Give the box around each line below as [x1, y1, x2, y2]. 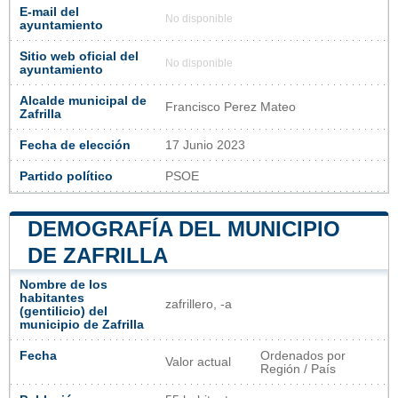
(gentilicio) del [20, 304, 107, 318]
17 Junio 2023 [165, 138, 245, 152]
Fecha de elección [20, 138, 131, 152]
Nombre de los [20, 277, 107, 291]
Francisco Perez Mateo [165, 99, 296, 114]
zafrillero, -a [165, 297, 232, 311]
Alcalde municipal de [20, 93, 147, 107]
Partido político [20, 169, 113, 183]
